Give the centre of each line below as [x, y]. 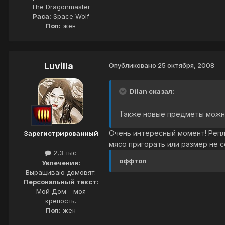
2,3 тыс [64, 153]
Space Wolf [70, 16]
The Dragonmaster [61, 7]
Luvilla [59, 66]
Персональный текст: [61, 182]
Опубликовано [133, 66]
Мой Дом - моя [61, 191]
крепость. [61, 201]
